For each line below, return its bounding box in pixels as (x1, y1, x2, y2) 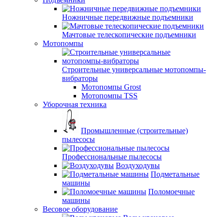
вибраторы (62, 74, 98, 82)
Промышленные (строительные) (81, 126, 188, 135)
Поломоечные (148, 187, 195, 196)
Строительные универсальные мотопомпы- (62, 65, 206, 74)
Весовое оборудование (43, 205, 118, 213)
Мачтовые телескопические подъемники (62, 31, 196, 39)
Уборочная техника (43, 100, 107, 108)
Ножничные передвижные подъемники (62, 13, 193, 21)
